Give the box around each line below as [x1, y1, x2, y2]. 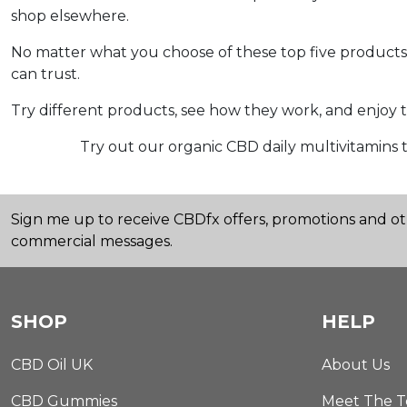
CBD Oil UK [11, 355, 93, 373]
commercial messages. [11, 232, 173, 250]
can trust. [11, 65, 80, 83]
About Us [322, 355, 390, 373]
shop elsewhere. [11, 6, 129, 25]
